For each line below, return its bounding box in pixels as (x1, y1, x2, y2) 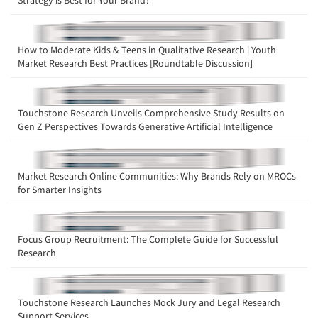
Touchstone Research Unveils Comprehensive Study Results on (18, 106, 285, 120)
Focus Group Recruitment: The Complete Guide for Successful (18, 233, 278, 246)
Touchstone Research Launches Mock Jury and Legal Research (18, 296, 280, 309)
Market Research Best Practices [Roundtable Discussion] (18, 57, 253, 70)
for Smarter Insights (18, 183, 102, 197)
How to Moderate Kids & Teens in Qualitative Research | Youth (18, 43, 276, 57)
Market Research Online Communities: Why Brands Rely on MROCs (18, 170, 296, 183)
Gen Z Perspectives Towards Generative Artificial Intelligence (18, 120, 273, 133)
